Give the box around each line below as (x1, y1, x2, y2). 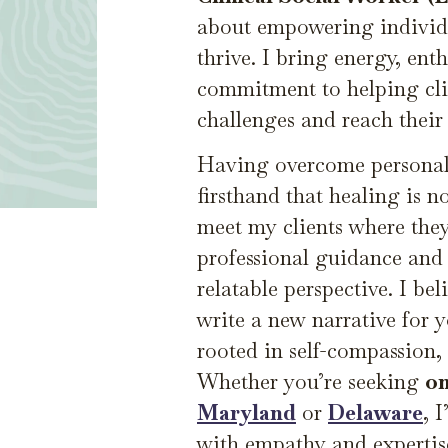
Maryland (197, 399, 296, 427)
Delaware (328, 399, 423, 427)
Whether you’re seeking (197, 368, 425, 396)
